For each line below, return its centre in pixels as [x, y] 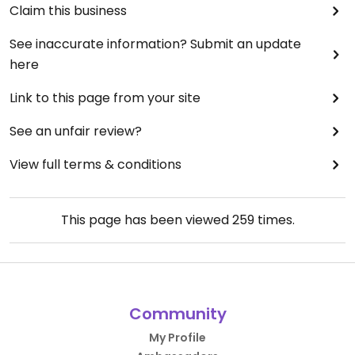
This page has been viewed [146, 220]
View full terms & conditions [95, 165]
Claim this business [68, 11]
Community [177, 314]
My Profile [177, 338]
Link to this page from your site [105, 98]
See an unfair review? [76, 132]
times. [274, 220]
